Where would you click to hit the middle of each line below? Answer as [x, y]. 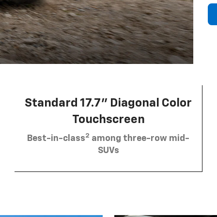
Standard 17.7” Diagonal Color [108, 103]
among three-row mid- [139, 138]
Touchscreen [108, 119]
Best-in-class [56, 138]
